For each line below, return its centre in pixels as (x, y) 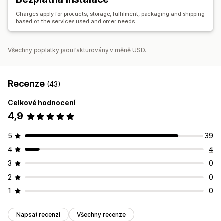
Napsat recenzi (38, 215)
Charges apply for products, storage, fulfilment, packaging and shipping (110, 14)
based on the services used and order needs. (76, 21)
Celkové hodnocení (42, 103)
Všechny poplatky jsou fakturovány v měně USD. (77, 50)
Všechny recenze (101, 215)
